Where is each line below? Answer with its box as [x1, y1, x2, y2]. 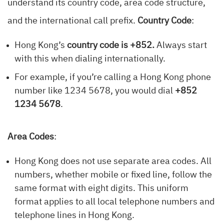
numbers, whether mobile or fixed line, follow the [14, 170, 212, 180]
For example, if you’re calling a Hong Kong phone [14, 73, 211, 82]
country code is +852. [67, 41, 154, 50]
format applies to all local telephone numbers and [14, 197, 214, 207]
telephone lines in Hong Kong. [14, 211, 134, 220]
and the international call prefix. [7, 16, 137, 26]
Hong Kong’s [14, 41, 67, 50]
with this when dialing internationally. [14, 54, 165, 64]
